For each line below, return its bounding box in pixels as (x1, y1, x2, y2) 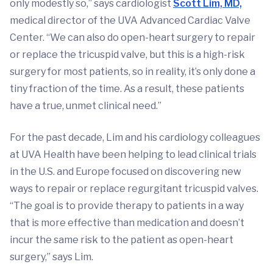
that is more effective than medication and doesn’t (10, 217, 244, 229)
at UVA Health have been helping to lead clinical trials (10, 149, 257, 160)
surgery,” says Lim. (10, 251, 95, 263)
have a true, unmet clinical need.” (10, 100, 161, 112)
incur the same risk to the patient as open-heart (10, 234, 233, 246)
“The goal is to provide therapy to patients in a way (10, 200, 244, 211)
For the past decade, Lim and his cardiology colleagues (10, 132, 260, 143)
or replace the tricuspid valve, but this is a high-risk (10, 49, 245, 60)
